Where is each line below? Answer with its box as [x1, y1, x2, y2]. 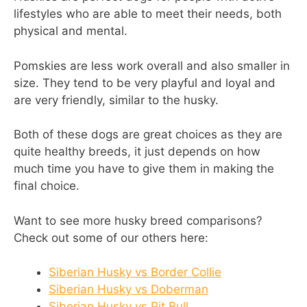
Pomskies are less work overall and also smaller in [14, 58, 290, 73]
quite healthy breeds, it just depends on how [14, 145, 260, 159]
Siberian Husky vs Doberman [49, 282, 208, 297]
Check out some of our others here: [14, 230, 208, 245]
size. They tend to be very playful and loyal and [14, 75, 275, 90]
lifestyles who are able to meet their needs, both [14, 7, 282, 21]
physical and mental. [14, 24, 127, 38]
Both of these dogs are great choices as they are [14, 127, 282, 142]
